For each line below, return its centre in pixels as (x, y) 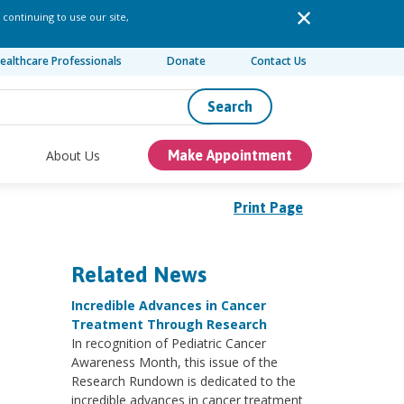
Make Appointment (230, 155)
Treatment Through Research (169, 324)
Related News (138, 275)
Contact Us (278, 61)
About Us (73, 155)
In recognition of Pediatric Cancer (168, 343)
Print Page (268, 207)
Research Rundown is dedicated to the (183, 381)
